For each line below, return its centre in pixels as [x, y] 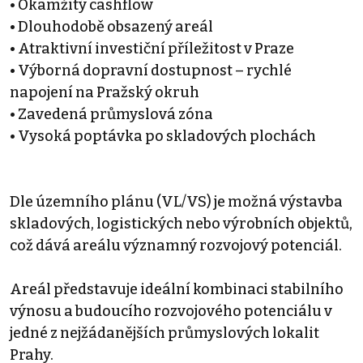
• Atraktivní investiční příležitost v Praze [152, 48]
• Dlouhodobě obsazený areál [111, 26]
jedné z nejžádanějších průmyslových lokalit [164, 333]
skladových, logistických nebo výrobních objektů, [181, 223]
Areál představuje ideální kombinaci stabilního [177, 289]
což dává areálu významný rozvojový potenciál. [176, 245]
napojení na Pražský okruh [105, 92]
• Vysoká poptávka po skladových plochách [163, 136]
